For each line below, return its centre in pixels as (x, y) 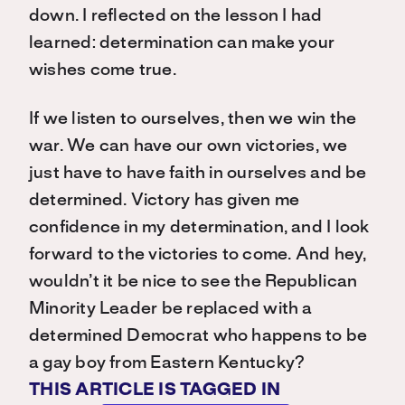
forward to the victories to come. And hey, (198, 255)
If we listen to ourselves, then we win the (193, 119)
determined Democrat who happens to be (198, 336)
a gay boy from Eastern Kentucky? (167, 363)
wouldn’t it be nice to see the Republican (193, 282)
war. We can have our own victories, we (188, 146)
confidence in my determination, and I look (199, 228)
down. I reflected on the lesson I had (176, 16)
